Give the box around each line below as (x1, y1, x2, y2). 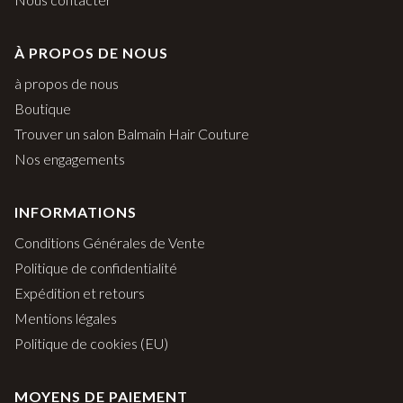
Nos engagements (14, 150, 125, 168)
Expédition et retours (14, 284, 145, 302)
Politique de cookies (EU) (14, 335, 168, 353)
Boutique (14, 100, 71, 118)
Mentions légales (14, 309, 117, 327)
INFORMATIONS (14, 203, 137, 221)
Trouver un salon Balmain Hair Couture (14, 125, 249, 143)
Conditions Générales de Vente (14, 234, 205, 252)
